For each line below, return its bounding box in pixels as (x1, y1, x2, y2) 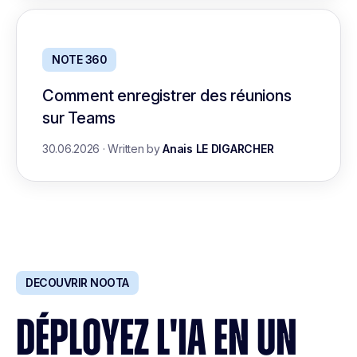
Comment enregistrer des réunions (42, 85, 292, 105)
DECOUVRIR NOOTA (25, 275, 129, 289)
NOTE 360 (52, 52, 107, 66)
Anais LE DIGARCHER (163, 141, 274, 155)
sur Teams (42, 108, 116, 127)
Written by (108, 141, 163, 155)
